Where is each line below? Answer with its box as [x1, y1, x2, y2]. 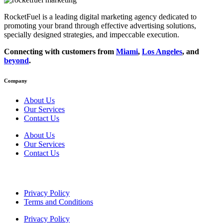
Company [4, 78, 27, 84]
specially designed [4, 30, 63, 39]
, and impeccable [92, 30, 147, 39]
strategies [63, 30, 92, 39]
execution [147, 30, 177, 39]
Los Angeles [142, 47, 182, 56]
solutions [166, 21, 194, 30]
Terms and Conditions [24, 198, 93, 207]
